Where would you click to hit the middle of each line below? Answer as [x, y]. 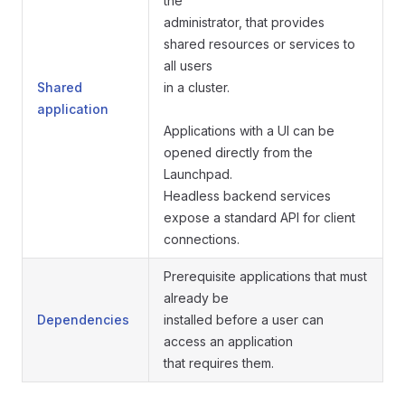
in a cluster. [197, 87]
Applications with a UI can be [249, 131]
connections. [202, 239]
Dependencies [83, 320]
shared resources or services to [259, 44]
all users [188, 66]
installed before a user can [244, 320]
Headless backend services [247, 196]
